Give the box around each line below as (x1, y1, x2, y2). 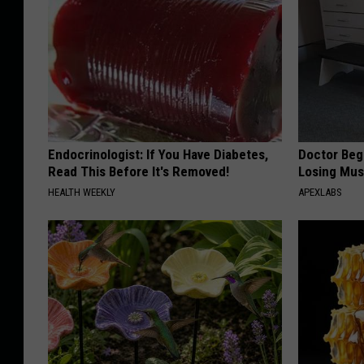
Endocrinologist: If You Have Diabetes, (48, 145, 268, 162)
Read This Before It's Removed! (48, 162, 229, 180)
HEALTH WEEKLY (48, 185, 115, 198)
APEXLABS (298, 185, 343, 198)
